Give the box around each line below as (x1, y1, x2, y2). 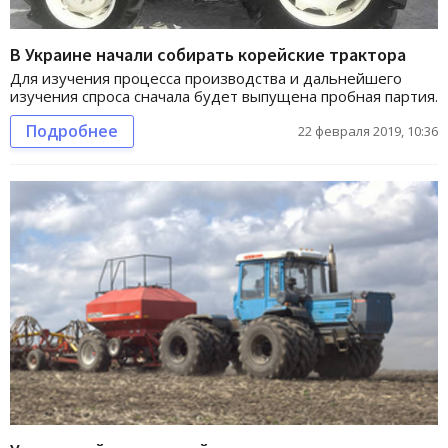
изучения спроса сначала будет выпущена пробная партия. (10, 85, 438, 106)
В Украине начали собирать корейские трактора (10, 42, 406, 66)
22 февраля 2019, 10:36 (298, 121, 438, 140)
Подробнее (26, 119, 118, 142)
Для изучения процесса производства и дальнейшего (10, 67, 402, 88)
